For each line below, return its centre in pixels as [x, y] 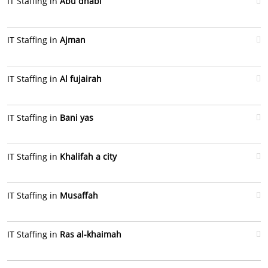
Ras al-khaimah [91, 234]
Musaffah [79, 195]
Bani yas [77, 118]
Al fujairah [81, 79]
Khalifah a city [88, 156]
